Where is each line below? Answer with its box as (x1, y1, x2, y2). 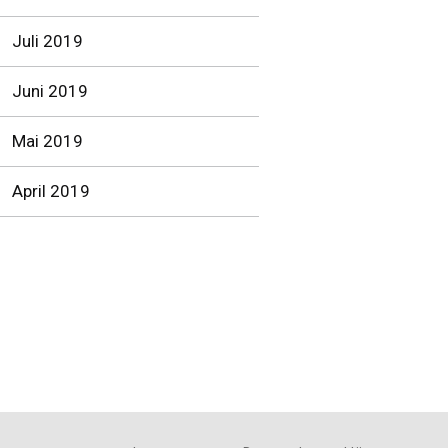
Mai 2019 (12, 131, 83, 151)
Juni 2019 (12, 81, 88, 101)
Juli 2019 (12, 31, 83, 51)
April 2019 (12, 181, 90, 201)
